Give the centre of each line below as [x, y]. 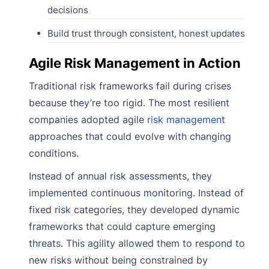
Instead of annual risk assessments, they [120, 176]
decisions [68, 10]
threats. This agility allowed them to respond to [137, 243]
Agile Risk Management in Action [135, 63]
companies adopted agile [88, 120]
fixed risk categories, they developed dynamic [134, 210]
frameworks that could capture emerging [122, 227]
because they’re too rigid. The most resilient [129, 103]
